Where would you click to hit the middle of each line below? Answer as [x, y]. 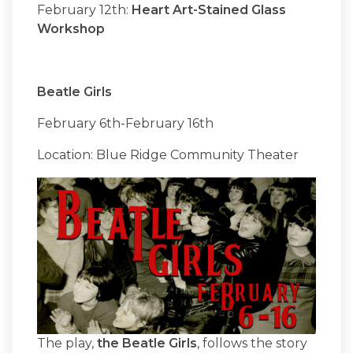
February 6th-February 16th [127, 124]
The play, [67, 344]
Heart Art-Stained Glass [209, 10]
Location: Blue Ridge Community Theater [169, 155]
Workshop [71, 29]
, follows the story [252, 344]
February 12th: [84, 10]
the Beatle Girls [147, 344]
